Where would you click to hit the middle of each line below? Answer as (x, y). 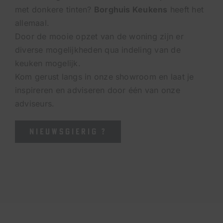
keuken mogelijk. (48, 63)
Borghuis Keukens (131, 10)
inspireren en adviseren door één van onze (97, 90)
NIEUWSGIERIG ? (68, 132)
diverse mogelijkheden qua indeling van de (98, 50)
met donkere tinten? (54, 10)
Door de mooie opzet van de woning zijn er (99, 37)
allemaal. (32, 23)
